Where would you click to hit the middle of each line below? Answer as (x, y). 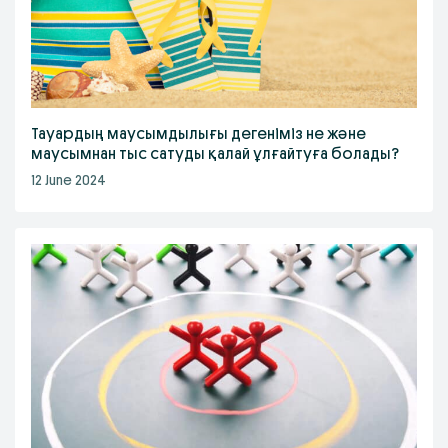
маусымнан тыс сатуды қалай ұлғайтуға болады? (215, 153)
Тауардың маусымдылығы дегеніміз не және (198, 133)
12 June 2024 (68, 179)
